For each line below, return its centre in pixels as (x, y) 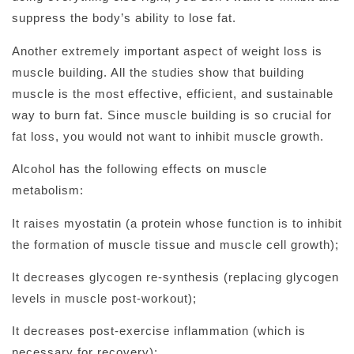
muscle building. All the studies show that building (158, 72)
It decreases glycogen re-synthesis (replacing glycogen (175, 277)
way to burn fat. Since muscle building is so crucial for (172, 115)
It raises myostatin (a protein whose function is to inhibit (177, 223)
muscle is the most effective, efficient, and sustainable (173, 93)
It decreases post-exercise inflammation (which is (159, 331)
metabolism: (48, 190)
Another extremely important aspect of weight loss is (167, 51)
